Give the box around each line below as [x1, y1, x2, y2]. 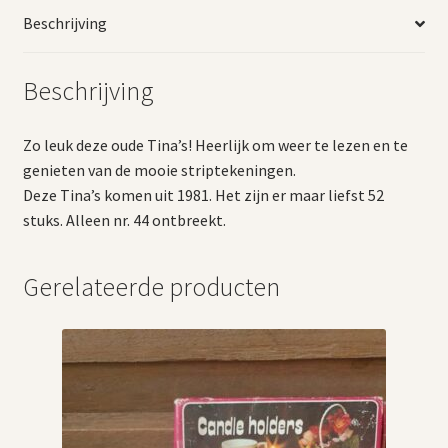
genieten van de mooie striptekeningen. [22, 160, 296, 180]
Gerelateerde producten [22, 270, 280, 303]
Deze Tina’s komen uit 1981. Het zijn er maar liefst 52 [22, 185, 384, 205]
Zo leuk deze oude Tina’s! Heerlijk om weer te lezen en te [22, 135, 408, 155]
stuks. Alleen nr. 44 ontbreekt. [22, 210, 226, 230]
